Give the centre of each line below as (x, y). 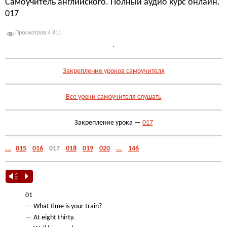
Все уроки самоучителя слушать (113, 97)
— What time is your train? (64, 207)
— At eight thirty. (50, 218)
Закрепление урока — (108, 123)
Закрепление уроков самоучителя (113, 71)
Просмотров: (31, 33)
